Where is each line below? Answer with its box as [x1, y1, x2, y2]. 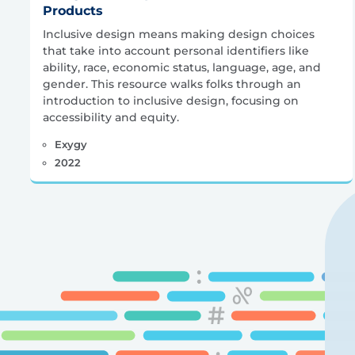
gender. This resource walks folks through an [43, 76, 301, 91]
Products [43, 2, 103, 18]
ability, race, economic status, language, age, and [43, 59, 321, 74]
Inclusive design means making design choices [43, 26, 315, 41]
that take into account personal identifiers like [43, 43, 309, 58]
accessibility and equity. [43, 109, 179, 124]
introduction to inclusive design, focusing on [43, 93, 299, 108]
